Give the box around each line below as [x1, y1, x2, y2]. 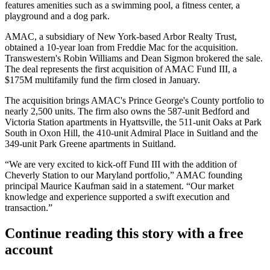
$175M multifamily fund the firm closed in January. [5, 74, 200, 85]
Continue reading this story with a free [5, 225, 243, 241]
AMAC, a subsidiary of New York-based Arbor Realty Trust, [5, 31, 237, 42]
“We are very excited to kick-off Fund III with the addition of [5, 159, 237, 169]
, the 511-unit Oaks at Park [160, 116, 262, 127]
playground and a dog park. [5, 10, 110, 21]
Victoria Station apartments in [5, 116, 119, 127]
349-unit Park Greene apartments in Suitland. [5, 138, 176, 149]
